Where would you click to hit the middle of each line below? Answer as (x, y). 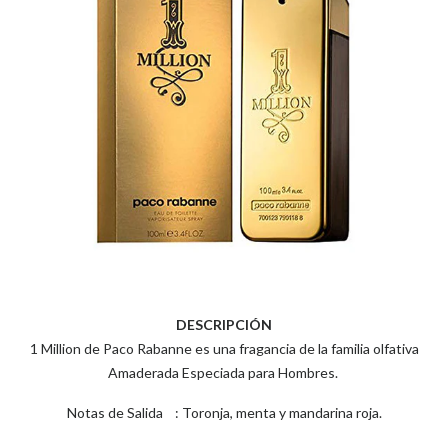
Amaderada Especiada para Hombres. (224, 372)
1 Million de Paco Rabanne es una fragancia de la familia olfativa (224, 348)
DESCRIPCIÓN (224, 324)
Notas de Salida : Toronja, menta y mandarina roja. (224, 412)
